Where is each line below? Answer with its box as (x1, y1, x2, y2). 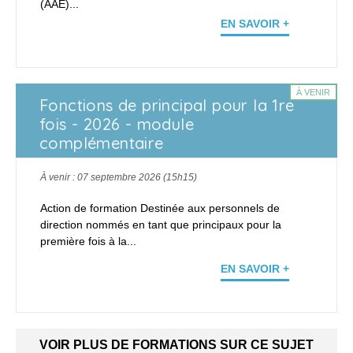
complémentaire (39, 132, 164, 153)
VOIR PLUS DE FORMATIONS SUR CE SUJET (39, 337, 314, 351)
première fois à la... (40, 234, 136, 247)
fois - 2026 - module (39, 113, 194, 134)
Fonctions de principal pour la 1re (39, 95, 295, 115)
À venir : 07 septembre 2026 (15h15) (40, 171, 197, 183)
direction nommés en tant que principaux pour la (40, 217, 281, 231)
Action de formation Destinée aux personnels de (40, 201, 280, 214)
